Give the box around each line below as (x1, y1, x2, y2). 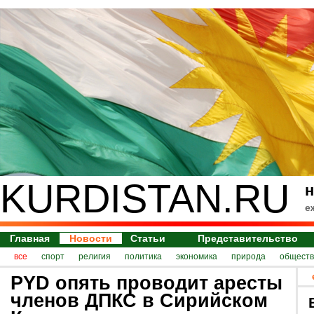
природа (231, 252, 266, 261)
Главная (10, 233, 50, 244)
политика (125, 252, 162, 261)
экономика (176, 252, 217, 261)
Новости (69, 233, 112, 244)
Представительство (198, 233, 299, 244)
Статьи (130, 233, 166, 244)
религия (78, 252, 111, 261)
